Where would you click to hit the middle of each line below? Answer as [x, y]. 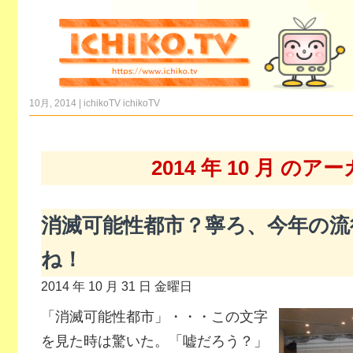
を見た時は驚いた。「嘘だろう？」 [154, 341]
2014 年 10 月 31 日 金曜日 [116, 286]
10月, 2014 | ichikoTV [76, 103]
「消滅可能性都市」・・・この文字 [154, 317]
